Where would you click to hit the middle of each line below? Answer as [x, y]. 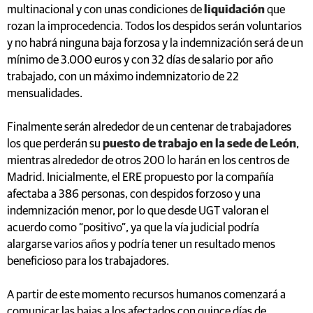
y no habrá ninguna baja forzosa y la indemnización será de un [155, 43]
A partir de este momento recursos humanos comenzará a [146, 295]
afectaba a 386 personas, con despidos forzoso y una [134, 194]
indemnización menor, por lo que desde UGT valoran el [138, 211]
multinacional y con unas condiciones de [105, 10]
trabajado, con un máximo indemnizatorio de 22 [123, 77]
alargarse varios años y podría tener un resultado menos [141, 245]
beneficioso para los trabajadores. [88, 261]
